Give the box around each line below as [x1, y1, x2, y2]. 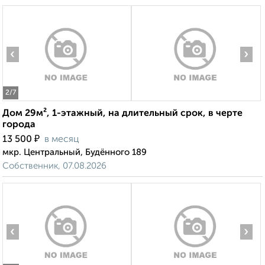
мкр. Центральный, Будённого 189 [2, 148, 147, 157]
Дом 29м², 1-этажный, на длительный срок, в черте [2, 109, 243, 119]
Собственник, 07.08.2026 [2, 161, 106, 171]
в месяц [44, 135, 79, 145]
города [2, 120, 35, 130]
